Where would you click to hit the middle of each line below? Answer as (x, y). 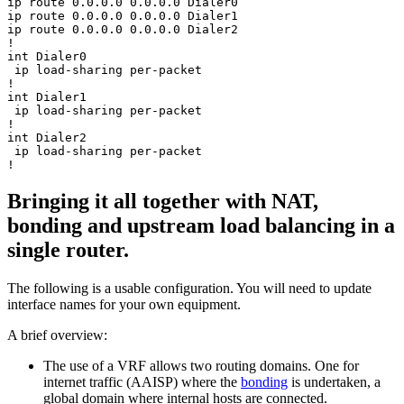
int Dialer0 (47, 56)
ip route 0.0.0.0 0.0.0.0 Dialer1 (123, 15)
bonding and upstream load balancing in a (201, 225)
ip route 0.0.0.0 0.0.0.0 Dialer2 (123, 29)
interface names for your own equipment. (124, 304)
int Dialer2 (47, 137)
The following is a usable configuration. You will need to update (189, 288)
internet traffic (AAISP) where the (142, 381)
